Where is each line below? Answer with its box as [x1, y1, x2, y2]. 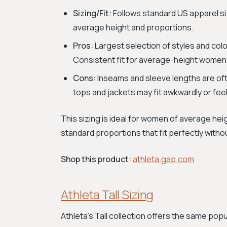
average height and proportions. [73, 22, 194, 33]
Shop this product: [61, 154, 131, 165]
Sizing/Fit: [73, 8, 111, 19]
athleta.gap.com [133, 154, 194, 165]
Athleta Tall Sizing [61, 186, 154, 203]
